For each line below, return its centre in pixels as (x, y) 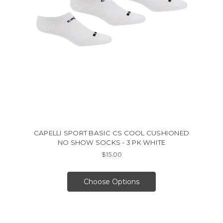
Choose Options (111, 182)
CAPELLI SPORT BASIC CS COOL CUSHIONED (111, 133)
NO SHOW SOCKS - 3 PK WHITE (111, 143)
